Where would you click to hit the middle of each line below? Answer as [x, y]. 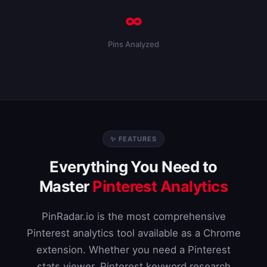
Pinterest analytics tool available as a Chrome [133, 233]
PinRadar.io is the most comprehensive [133, 216]
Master [66, 186]
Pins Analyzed [133, 44]
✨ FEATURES [133, 139]
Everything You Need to [133, 167]
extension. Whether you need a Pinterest [133, 250]
